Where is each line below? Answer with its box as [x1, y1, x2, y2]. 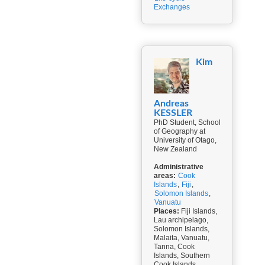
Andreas [154, 99, 189, 108]
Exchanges [154, 3, 190, 11]
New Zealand [154, 145, 197, 153]
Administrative [154, 163, 203, 171]
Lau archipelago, [154, 216, 208, 224]
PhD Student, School [154, 118, 221, 127]
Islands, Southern [154, 251, 210, 260]
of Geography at [154, 127, 205, 135]
